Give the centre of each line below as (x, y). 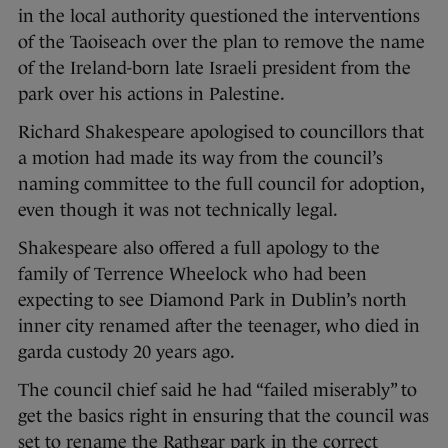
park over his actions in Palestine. (151, 94)
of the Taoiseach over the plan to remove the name (221, 42)
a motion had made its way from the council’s (200, 158)
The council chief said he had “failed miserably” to (217, 390)
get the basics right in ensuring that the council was (223, 416)
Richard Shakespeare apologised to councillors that (221, 132)
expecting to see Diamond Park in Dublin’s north (212, 300)
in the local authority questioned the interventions (219, 16)
